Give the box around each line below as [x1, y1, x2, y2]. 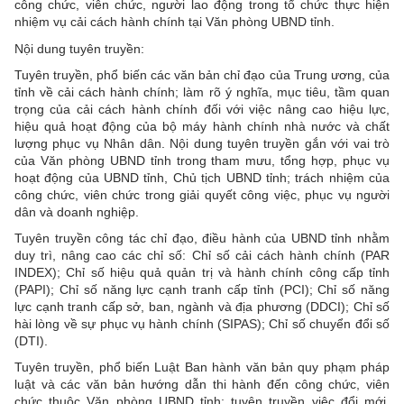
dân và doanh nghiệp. [14, 204, 139, 219]
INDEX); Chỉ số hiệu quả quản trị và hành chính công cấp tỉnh [14, 264, 390, 280]
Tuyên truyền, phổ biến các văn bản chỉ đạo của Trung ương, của [14, 67, 390, 82]
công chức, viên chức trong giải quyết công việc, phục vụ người [14, 187, 390, 202]
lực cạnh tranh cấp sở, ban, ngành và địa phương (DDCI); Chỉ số [14, 298, 390, 314]
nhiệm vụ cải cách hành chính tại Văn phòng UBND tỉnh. [14, 14, 335, 29]
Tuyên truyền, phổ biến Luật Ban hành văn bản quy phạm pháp [14, 359, 390, 374]
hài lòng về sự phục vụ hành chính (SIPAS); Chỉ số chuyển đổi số [14, 316, 390, 331]
